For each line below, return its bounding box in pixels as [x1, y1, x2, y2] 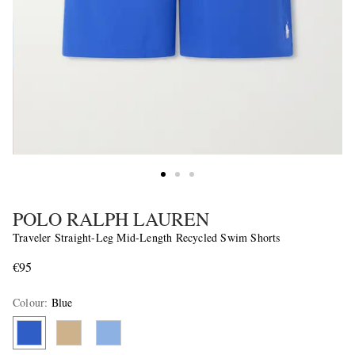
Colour [13, 295, 45, 311]
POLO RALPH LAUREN [13, 206, 209, 232]
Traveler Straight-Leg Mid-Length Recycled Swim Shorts [13, 230, 281, 246]
